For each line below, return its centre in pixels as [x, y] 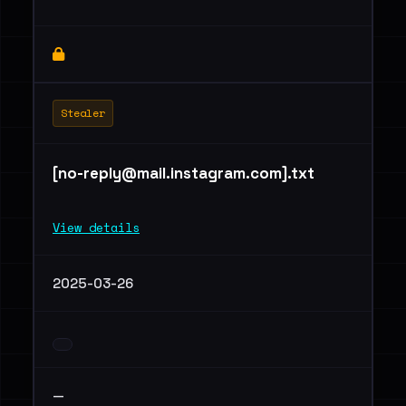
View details [96, 227]
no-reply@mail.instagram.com [170, 173]
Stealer [83, 113]
